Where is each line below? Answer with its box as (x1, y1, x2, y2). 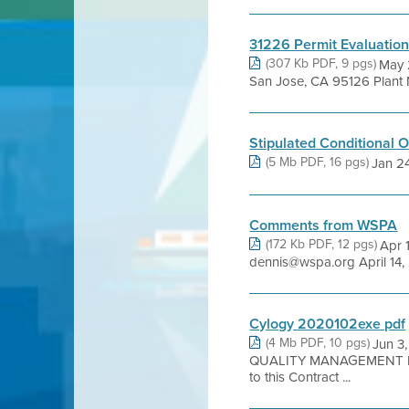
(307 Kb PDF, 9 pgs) (266, 54, 377, 72)
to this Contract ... (249, 367, 351, 386)
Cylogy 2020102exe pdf (249, 313, 406, 334)
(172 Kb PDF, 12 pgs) (266, 235, 378, 253)
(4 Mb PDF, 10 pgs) (266, 333, 371, 351)
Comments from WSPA (249, 215, 398, 236)
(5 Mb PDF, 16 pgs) (266, 152, 370, 171)
